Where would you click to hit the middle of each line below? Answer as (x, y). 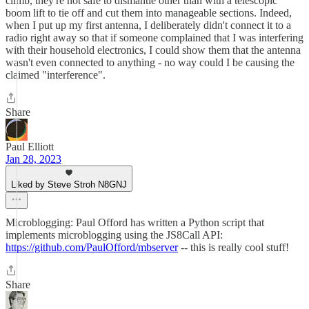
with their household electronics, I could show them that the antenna (153, 50)
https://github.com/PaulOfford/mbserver (92, 247)
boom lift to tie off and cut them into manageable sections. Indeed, (149, 13)
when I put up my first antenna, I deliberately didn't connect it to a (148, 25)
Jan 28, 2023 (33, 159)
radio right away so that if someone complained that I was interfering (154, 38)
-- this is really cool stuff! (233, 247)
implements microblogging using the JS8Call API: (114, 235)
